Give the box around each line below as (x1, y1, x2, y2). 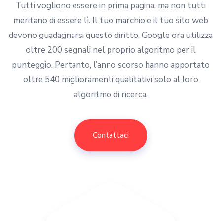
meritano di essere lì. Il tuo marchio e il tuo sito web (13, 14, 208, 26)
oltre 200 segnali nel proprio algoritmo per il (25, 44, 196, 56)
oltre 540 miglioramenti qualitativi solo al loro (23, 74, 198, 85)
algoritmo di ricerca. (74, 88, 147, 100)
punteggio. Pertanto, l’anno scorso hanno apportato (11, 59, 210, 71)
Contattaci (92, 130, 129, 141)
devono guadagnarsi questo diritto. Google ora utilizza (8, 29, 213, 41)
